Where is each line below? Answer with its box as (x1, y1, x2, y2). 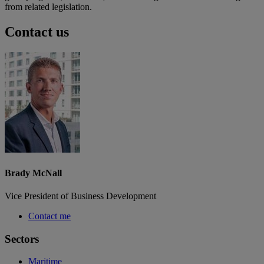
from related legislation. (5, 2, 92, 12)
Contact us (5, 24, 69, 40)
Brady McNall (5, 167, 62, 178)
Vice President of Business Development (5, 190, 156, 201)
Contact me (28, 210, 71, 221)
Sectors (5, 232, 39, 245)
